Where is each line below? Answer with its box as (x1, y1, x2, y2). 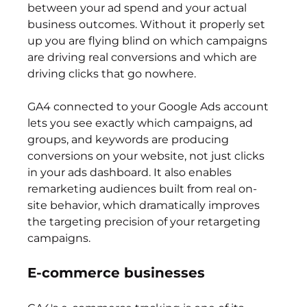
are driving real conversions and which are (27, 51, 260, 64)
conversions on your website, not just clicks (27, 149, 268, 163)
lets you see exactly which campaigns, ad (27, 116, 256, 130)
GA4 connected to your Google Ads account (27, 100, 272, 114)
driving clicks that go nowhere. (27, 67, 197, 81)
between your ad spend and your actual (27, 1, 250, 15)
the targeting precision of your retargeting (27, 215, 264, 229)
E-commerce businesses (27, 265, 206, 282)
